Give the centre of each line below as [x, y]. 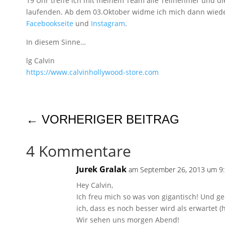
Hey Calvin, [95, 185]
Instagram [108, 23]
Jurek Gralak [101, 169]
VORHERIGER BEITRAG [110, 119]
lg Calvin [40, 60]
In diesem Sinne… [56, 42]
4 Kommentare [79, 151]
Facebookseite [50, 23]
